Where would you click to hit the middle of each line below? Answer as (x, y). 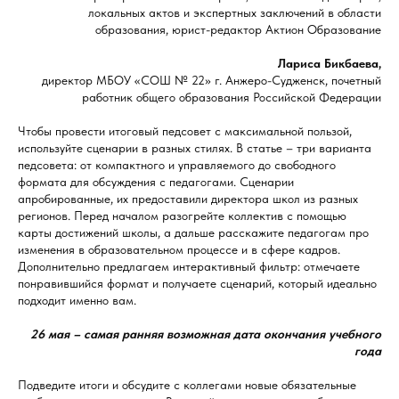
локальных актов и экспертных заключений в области (235, 12)
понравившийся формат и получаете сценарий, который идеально (197, 283)
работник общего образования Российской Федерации (232, 97)
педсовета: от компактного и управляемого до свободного (177, 165)
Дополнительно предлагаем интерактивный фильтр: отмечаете (189, 266)
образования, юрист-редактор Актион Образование (238, 29)
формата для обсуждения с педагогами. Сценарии (156, 182)
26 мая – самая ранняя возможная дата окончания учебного (206, 334)
